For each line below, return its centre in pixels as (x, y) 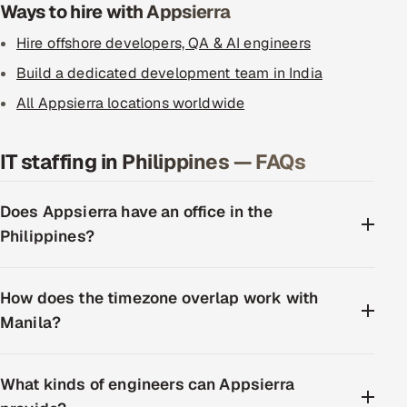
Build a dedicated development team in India (169, 73)
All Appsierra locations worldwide (131, 103)
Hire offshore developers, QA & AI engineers (164, 43)
